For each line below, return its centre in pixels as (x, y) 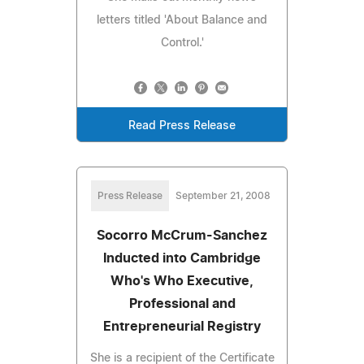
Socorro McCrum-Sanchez (182, 235)
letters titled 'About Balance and (182, 20)
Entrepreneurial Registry (182, 326)
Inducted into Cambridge (182, 258)
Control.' (182, 43)
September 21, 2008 (223, 195)
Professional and (182, 303)
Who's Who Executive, (182, 281)
